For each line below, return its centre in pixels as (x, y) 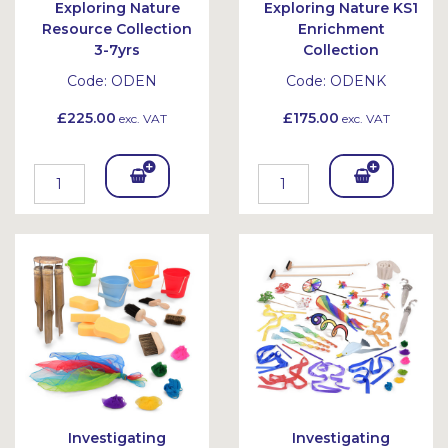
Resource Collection (117, 29)
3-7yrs (117, 50)
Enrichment (341, 29)
